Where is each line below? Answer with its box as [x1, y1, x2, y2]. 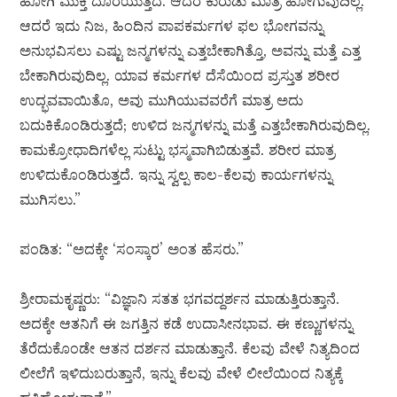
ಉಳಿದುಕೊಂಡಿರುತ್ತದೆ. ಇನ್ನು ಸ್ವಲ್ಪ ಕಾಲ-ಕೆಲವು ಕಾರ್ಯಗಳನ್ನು [19, 166, 333, 184]
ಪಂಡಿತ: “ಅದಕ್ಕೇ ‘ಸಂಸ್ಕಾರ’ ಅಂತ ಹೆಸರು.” [19, 240, 245, 259]
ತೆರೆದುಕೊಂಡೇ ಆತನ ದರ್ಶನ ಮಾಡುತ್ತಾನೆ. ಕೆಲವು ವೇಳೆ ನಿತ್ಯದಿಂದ [19, 339, 361, 358]
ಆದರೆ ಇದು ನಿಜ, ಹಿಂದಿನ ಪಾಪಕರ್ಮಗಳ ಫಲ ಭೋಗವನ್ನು [19, 17, 324, 35]
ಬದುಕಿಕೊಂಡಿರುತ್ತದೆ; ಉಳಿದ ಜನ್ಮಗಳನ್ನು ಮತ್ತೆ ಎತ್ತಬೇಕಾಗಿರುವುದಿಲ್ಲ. [19, 116, 371, 135]
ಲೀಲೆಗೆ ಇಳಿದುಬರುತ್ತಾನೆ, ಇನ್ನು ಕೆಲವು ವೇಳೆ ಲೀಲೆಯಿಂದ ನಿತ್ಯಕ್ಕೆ [19, 364, 344, 383]
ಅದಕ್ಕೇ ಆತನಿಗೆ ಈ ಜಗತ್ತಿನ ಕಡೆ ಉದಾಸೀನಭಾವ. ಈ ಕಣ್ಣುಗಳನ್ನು [19, 315, 354, 333]
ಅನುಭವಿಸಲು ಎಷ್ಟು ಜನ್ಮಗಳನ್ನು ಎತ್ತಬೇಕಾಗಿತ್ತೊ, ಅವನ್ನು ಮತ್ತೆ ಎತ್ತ [19, 42, 362, 60]
